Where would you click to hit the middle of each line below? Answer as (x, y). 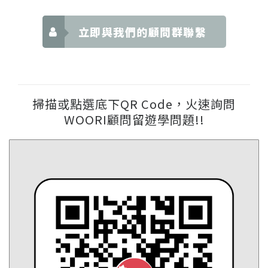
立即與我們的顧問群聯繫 (142, 32)
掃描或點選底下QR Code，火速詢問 (134, 104)
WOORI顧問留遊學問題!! (134, 119)
